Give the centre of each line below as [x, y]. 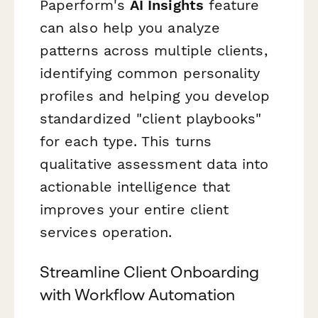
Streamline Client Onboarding [150, 272]
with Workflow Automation [137, 294]
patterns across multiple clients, [154, 51]
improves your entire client [135, 210]
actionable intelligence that [135, 187]
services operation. [106, 232]
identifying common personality [150, 73]
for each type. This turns [126, 142]
